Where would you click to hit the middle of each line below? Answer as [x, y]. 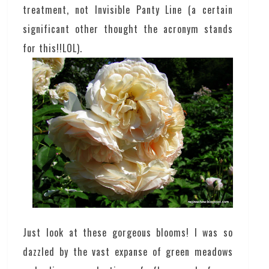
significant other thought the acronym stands [128, 29]
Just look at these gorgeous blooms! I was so [128, 233]
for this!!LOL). [53, 48]
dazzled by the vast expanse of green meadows [128, 252]
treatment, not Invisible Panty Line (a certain [128, 9]
